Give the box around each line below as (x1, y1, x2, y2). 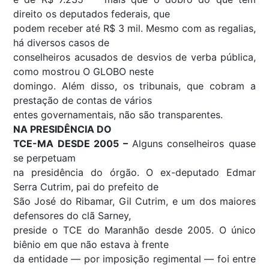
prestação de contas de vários (13, 94, 152, 106)
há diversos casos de (13, 36, 109, 49)
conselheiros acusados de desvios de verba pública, (13, 50, 256, 63)
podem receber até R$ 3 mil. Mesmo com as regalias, (13, 22, 256, 34)
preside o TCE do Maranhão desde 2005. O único (13, 223, 256, 236)
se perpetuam (13, 151, 76, 164)
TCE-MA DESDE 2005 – (13, 137, 132, 150)
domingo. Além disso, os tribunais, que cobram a (13, 79, 256, 92)
